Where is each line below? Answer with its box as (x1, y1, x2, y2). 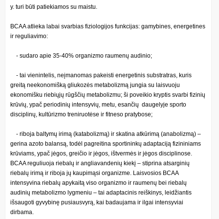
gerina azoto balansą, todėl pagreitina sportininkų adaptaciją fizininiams (10, 140, 201, 147)
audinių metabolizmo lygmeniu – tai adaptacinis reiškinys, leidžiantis (10, 189, 192, 196)
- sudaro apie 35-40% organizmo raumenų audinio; (10, 52, 152, 59)
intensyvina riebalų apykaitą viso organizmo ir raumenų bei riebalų (10, 179, 187, 186)
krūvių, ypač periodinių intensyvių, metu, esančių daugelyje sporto (10, 101, 186, 108)
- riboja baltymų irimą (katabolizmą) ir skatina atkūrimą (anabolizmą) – (10, 130, 201, 137)
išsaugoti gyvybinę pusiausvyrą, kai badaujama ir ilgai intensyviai (10, 198, 183, 206)
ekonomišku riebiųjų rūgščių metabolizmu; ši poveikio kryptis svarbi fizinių (10, 91, 205, 98)
